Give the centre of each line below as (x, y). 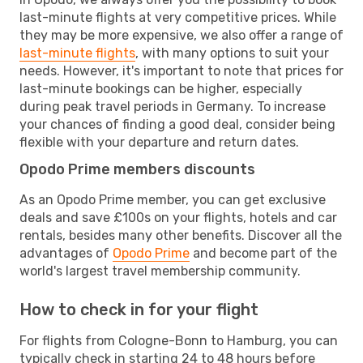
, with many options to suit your (232, 53)
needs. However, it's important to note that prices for (181, 70)
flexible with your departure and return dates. (159, 142)
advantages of (66, 253)
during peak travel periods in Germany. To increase (173, 106)
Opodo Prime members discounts (137, 169)
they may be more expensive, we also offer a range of (181, 35)
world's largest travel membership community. (160, 271)
